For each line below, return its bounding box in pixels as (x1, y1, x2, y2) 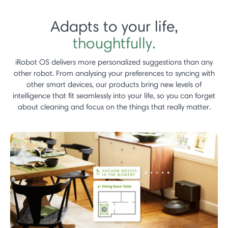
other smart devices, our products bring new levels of (26, 79, 202, 89)
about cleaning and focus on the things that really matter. (17, 102, 211, 111)
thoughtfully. (72, 33, 156, 52)
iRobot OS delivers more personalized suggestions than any (15, 57, 213, 67)
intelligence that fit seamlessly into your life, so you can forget (13, 91, 215, 100)
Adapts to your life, (50, 16, 178, 36)
